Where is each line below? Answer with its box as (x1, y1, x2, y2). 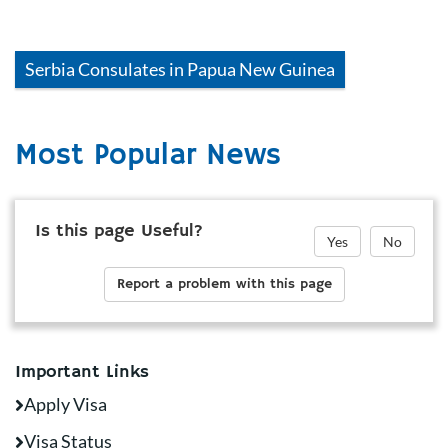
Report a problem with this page (116, 275, 332, 293)
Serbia (25, 58, 75, 80)
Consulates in (75, 58, 187, 80)
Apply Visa (24, 393, 107, 415)
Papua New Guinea (187, 58, 335, 80)
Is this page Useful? (35, 220, 203, 242)
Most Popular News (15, 137, 281, 174)
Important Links (15, 361, 149, 383)
